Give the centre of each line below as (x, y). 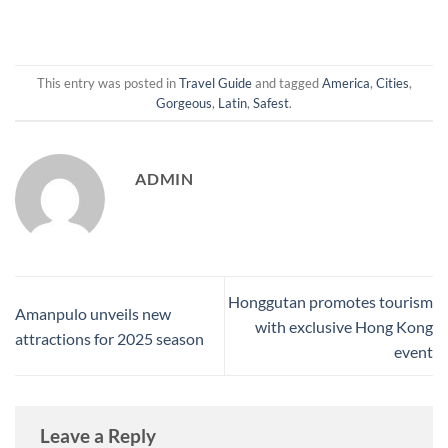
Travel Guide (215, 82)
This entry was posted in (107, 82)
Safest (271, 102)
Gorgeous (184, 102)
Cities (392, 82)
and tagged (286, 82)
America (345, 82)
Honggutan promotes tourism (330, 301)
